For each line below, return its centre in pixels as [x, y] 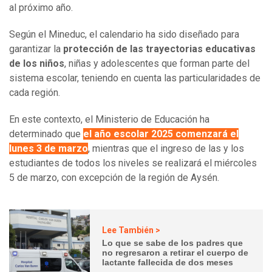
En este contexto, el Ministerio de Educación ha [109, 120]
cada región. [35, 93]
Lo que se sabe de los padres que [173, 243]
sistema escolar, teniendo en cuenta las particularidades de [135, 78]
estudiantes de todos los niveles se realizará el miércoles [133, 163]
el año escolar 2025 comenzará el [161, 134]
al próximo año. [41, 8]
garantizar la [36, 49]
